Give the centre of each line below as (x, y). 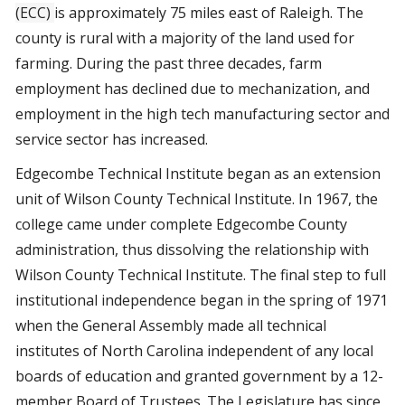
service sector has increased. (112, 139)
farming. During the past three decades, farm (169, 63)
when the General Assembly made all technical (171, 325)
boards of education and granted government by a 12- (199, 376)
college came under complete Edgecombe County (181, 224)
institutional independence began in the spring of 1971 (202, 300)
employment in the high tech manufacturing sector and (202, 114)
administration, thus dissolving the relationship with (192, 250)
